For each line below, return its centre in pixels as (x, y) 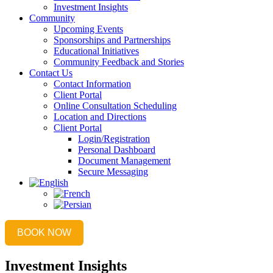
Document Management (124, 160)
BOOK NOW (44, 232)
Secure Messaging (113, 171)
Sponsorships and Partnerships (112, 40)
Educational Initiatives (96, 51)
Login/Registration (114, 138)
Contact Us (51, 73)
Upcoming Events (88, 29)
